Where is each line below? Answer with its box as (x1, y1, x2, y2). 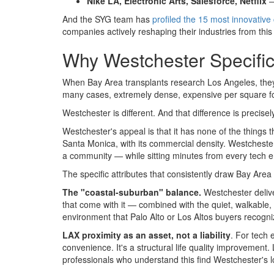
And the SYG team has (62, 13, 152, 26)
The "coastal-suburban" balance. (62, 186, 201, 199)
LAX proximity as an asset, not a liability (62, 229, 231, 242)
